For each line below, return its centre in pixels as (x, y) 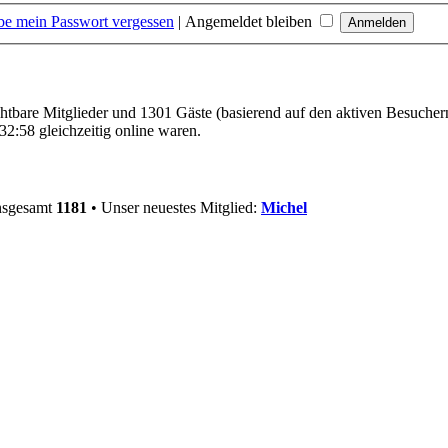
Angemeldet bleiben (250, 21)
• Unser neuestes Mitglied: (174, 208)
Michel (284, 208)
